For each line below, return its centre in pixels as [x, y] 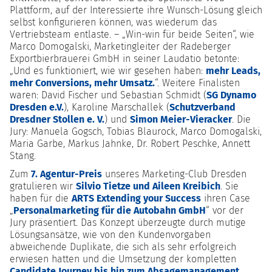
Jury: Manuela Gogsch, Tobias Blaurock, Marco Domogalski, [136, 131]
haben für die [41, 198]
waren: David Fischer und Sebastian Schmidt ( [108, 95]
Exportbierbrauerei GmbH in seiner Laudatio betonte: [124, 58]
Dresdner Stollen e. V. [57, 119]
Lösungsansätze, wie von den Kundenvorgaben [110, 234]
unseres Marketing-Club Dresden [174, 174]
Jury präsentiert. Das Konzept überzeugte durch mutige [128, 222]
